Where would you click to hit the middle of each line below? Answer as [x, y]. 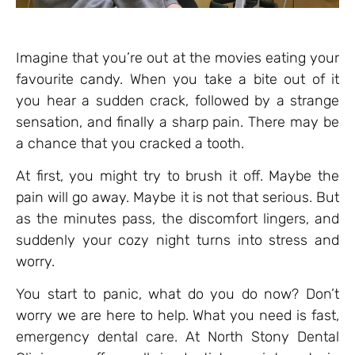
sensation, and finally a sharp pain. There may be [177, 122]
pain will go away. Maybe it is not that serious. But [177, 198]
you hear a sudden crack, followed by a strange [177, 100]
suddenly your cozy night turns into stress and [177, 240]
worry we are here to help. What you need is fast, [177, 316]
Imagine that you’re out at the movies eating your [177, 57]
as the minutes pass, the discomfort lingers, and [177, 219]
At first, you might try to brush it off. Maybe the [177, 176]
